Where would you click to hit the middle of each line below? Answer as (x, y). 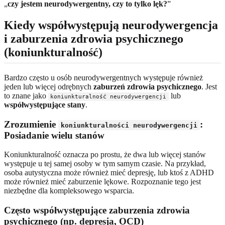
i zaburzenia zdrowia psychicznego (94, 38)
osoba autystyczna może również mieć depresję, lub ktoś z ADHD (109, 173)
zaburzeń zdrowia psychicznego (147, 86)
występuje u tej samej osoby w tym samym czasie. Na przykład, (105, 164)
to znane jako (26, 95)
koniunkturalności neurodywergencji (129, 125)
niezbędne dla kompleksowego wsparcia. (69, 191)
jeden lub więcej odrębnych (49, 86)
